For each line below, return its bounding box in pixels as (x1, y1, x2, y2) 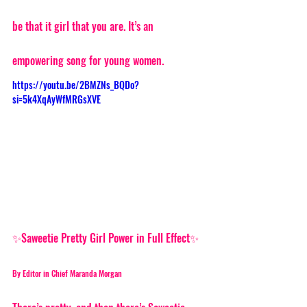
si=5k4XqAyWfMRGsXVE (12, 91, 101, 106)
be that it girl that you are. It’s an (12, 17, 156, 34)
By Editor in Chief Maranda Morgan (12, 267, 122, 280)
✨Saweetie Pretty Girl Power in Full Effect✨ (12, 230, 199, 247)
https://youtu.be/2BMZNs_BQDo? (12, 77, 139, 92)
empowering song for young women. (12, 51, 167, 69)
